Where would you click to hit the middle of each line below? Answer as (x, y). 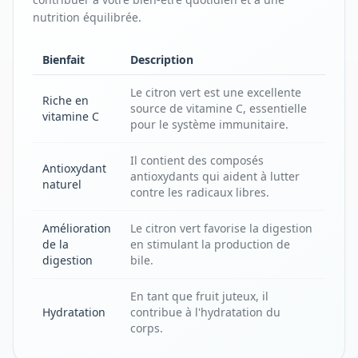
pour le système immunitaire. (209, 124)
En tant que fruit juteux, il (199, 296)
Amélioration (77, 228)
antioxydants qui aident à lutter (215, 176)
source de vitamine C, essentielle (219, 108)
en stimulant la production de (210, 244)
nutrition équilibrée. (87, 17)
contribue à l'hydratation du (205, 312)
